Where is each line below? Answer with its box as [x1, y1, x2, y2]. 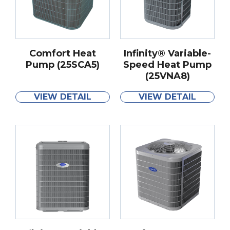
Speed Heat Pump [123, 59, 212, 70]
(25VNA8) [145, 70, 190, 82]
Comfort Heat [29, 47, 96, 59]
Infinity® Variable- [124, 47, 211, 59]
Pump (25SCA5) [26, 59, 100, 70]
